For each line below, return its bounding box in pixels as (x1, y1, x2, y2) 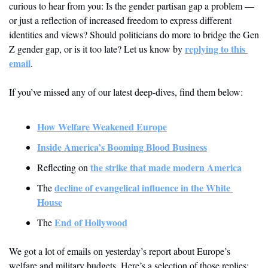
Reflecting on (37, 161, 90, 174)
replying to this (185, 42, 245, 56)
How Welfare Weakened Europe (37, 120, 167, 134)
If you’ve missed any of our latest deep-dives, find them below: (9, 86, 243, 99)
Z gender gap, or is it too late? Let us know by (9, 42, 185, 56)
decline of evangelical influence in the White (54, 181, 230, 195)
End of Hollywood (54, 215, 127, 230)
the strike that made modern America (90, 160, 242, 175)
